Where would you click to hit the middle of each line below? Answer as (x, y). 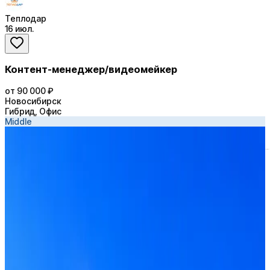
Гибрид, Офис (33, 111)
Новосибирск (33, 101)
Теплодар (26, 19)
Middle (18, 121)
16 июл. (19, 29)
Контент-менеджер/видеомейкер (91, 70)
